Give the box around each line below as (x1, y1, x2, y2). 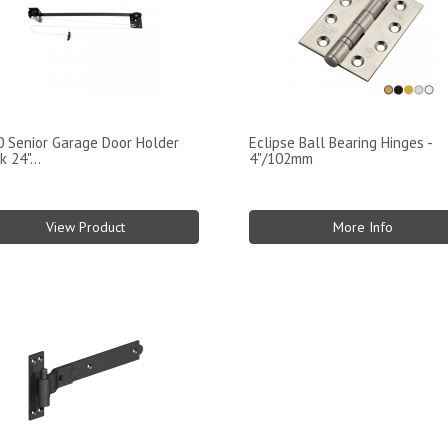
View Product (45, 217, 125, 236)
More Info (332, 217, 393, 236)
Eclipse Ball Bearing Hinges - (249, 132, 432, 152)
